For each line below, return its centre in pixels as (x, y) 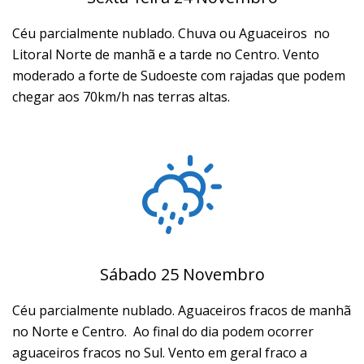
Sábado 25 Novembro (182, 274)
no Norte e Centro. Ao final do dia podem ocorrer (163, 331)
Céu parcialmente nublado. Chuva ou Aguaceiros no (171, 33)
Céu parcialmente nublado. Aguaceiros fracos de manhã (182, 310)
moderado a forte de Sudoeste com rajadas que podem (179, 76)
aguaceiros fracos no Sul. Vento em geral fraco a (160, 353)
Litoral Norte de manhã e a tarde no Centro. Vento (166, 54)
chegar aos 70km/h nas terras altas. (121, 97)
